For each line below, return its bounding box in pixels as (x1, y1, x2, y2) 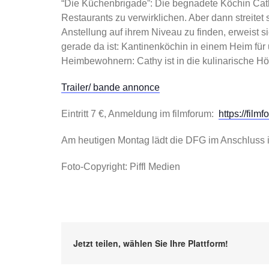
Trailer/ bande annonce (61, 82, 160, 92)
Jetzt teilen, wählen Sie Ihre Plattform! (73, 237, 228, 249)
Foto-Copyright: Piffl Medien (61, 161, 180, 172)
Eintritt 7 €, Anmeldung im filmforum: (61, 108, 219, 119)
